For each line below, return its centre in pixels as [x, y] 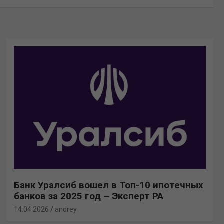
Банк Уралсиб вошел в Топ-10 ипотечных [108, 185]
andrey [66, 209]
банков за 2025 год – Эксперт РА [88, 196]
